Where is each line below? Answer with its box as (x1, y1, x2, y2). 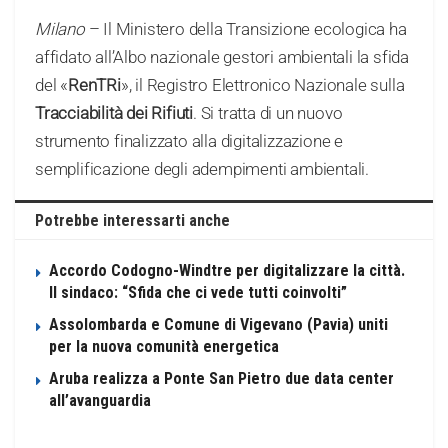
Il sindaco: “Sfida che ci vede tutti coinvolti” (49, 282, 347, 302)
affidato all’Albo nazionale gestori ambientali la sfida (35, 46, 409, 67)
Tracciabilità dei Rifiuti (35, 102, 193, 123)
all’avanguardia (49, 390, 151, 410)
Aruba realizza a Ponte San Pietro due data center (49, 368, 394, 388)
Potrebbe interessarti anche (35, 210, 230, 230)
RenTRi (68, 74, 121, 95)
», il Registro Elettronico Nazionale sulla (120, 74, 405, 95)
